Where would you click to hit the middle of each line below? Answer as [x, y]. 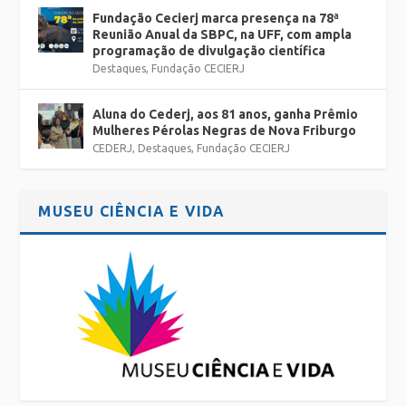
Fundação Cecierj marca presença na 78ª [216, 18]
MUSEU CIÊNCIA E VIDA [132, 211]
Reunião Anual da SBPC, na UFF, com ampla [222, 34]
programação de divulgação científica [209, 50]
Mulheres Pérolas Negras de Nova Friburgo [225, 130]
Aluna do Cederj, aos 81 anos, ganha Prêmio [226, 114]
